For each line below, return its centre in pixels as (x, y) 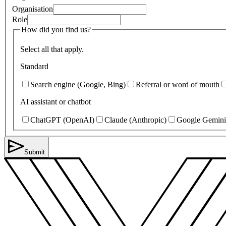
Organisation (33, 9)
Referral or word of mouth (178, 85)
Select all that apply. (52, 49)
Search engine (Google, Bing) (78, 85)
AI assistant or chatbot (55, 102)
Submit (35, 152)
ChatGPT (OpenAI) (62, 120)
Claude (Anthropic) (135, 120)
